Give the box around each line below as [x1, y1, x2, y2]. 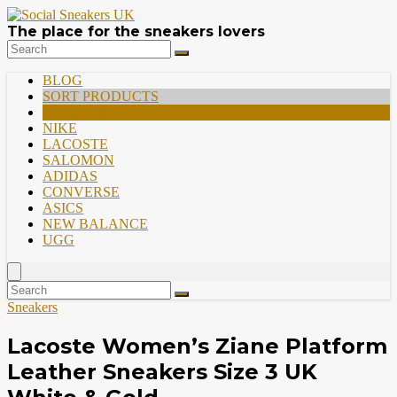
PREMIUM [43, 105, 107, 120]
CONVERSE [43, 184, 120, 199]
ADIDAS [43, 168, 97, 183]
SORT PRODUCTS [43, 89, 159, 104]
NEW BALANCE [43, 216, 148, 231]
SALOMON [43, 152, 114, 167]
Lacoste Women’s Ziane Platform [7, 332, 387, 359]
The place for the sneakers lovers [7, 23, 265, 40]
